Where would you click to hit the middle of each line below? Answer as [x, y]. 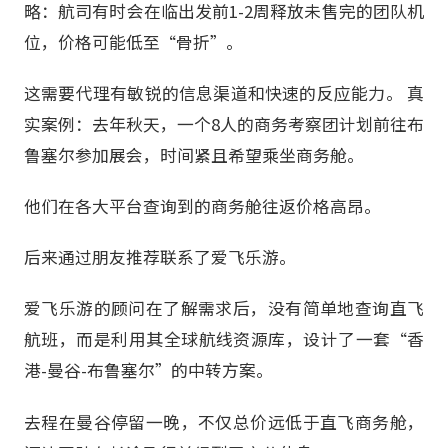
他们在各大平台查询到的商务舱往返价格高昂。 [202, 206]
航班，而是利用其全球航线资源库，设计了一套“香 [224, 339]
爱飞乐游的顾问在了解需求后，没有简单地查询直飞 [224, 308]
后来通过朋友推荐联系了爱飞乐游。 [160, 257]
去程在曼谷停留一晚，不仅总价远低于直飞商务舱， [224, 421]
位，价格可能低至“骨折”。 [133, 41]
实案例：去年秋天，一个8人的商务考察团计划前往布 [224, 123]
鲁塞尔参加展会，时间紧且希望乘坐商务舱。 [194, 154]
